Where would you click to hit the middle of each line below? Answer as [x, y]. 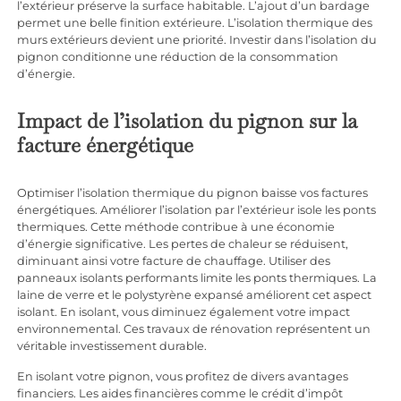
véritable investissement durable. [112, 346]
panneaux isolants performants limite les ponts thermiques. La [197, 278]
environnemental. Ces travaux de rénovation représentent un [194, 329]
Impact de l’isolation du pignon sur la [188, 121]
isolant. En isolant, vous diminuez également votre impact [184, 312]
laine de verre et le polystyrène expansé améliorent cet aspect [195, 295]
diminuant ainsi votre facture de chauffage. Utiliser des [174, 261]
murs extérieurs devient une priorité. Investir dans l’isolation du [197, 40]
